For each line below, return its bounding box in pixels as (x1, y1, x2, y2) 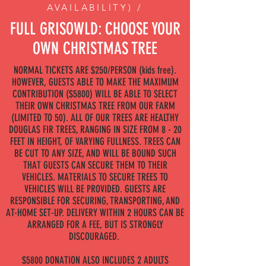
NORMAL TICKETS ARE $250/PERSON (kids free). (14, 64, 176, 76)
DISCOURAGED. (68, 230, 122, 242)
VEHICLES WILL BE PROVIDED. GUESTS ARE (24, 183, 166, 195)
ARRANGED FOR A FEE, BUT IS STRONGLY (27, 218, 163, 230)
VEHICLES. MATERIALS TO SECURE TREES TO (22, 171, 168, 183)
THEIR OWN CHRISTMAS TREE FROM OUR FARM (15, 100, 175, 112)
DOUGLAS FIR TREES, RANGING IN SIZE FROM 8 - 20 (8, 123, 182, 135)
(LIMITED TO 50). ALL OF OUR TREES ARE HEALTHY (11, 112, 179, 123)
